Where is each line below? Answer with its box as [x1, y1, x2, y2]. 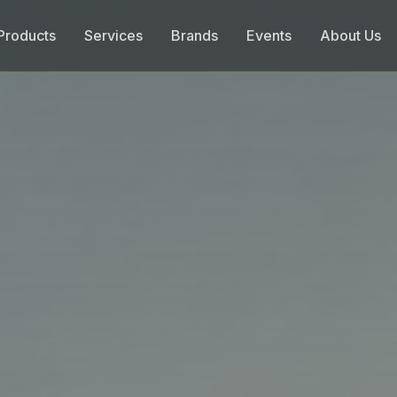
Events [245, 27, 292, 44]
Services [83, 27, 143, 44]
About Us [319, 27, 381, 44]
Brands [170, 27, 218, 44]
